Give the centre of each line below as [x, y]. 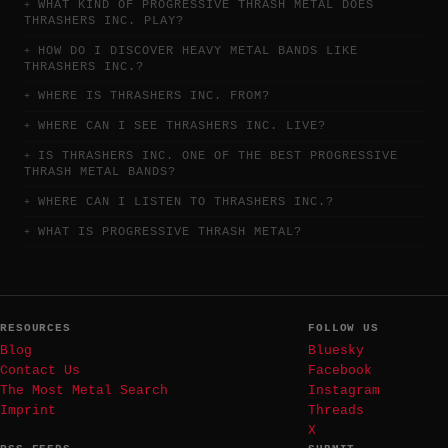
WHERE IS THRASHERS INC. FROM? [154, 96]
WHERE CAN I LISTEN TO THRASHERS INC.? [186, 201]
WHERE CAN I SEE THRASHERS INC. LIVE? [182, 126]
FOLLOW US [344, 327]
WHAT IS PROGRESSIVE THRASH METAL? [170, 231]
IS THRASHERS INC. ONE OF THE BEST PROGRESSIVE [218, 156]
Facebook [340, 370]
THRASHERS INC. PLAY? [104, 20]
